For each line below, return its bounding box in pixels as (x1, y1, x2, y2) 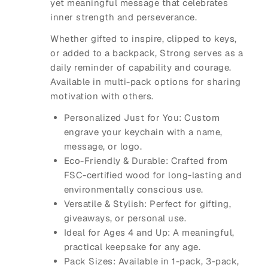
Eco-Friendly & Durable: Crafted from (63, 155, 228, 167)
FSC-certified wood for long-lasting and (63, 169, 242, 181)
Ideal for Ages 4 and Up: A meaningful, (63, 227, 234, 239)
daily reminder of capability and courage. (50, 62, 232, 74)
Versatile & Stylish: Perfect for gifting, (63, 198, 231, 210)
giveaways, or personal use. (63, 212, 186, 224)
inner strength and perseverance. (50, 11, 197, 23)
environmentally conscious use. (63, 184, 203, 196)
